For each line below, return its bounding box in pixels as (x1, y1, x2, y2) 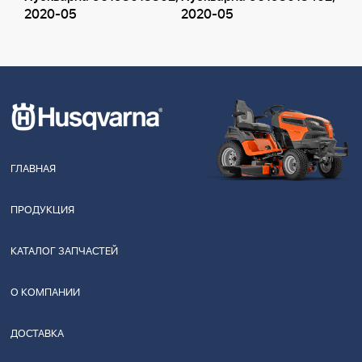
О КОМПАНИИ (11, 284, 80, 301)
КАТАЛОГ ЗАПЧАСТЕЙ (11, 243, 118, 259)
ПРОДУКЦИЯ (11, 202, 74, 218)
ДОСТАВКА (11, 326, 64, 342)
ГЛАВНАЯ (11, 161, 56, 177)
